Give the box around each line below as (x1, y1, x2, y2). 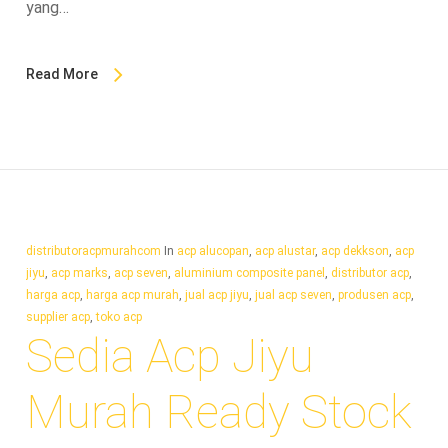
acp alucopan (176, 243, 249, 258)
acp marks (50, 265, 108, 280)
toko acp (95, 309, 142, 324)
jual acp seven (254, 287, 332, 302)
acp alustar (254, 243, 315, 258)
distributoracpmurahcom (25, 243, 161, 258)
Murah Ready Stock (25, 384, 412, 439)
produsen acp (337, 287, 411, 302)
